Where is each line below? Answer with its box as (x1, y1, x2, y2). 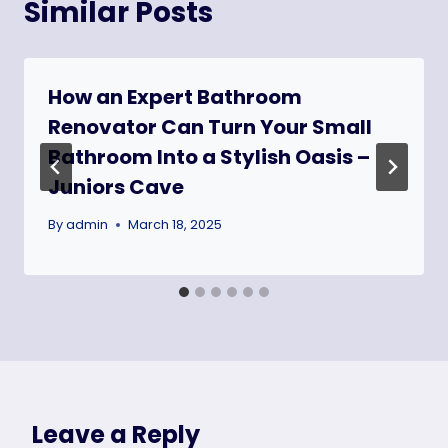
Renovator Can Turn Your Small (48, 113, 372, 142)
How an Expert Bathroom (48, 83, 302, 112)
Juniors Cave (48, 173, 184, 202)
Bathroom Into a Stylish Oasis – (48, 143, 370, 172)
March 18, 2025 (128, 216, 223, 234)
